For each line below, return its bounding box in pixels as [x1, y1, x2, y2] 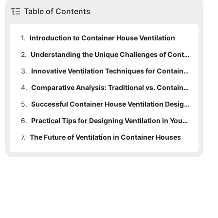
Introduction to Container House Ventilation [30, 34, 175, 42]
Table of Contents [24, 6, 91, 17]
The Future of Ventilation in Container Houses [30, 133, 181, 142]
